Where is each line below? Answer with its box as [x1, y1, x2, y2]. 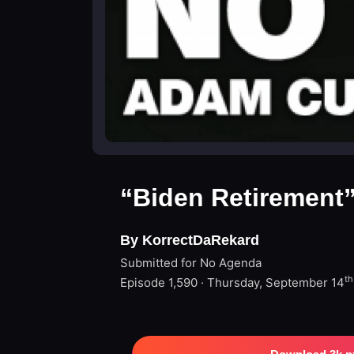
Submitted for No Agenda [120, 255, 262, 270]
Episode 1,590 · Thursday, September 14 [120, 275, 345, 290]
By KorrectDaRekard [120, 232, 259, 248]
